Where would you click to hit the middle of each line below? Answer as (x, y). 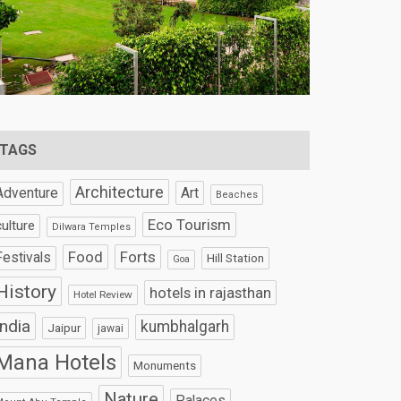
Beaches (237, 195)
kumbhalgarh (185, 327)
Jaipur (64, 328)
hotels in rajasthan (211, 293)
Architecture (120, 192)
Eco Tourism (190, 225)
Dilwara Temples (92, 227)
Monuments (165, 366)
